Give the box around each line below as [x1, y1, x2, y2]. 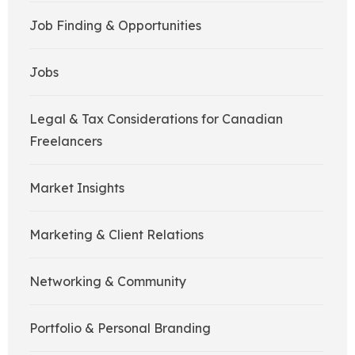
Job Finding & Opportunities [29, 17, 201, 34]
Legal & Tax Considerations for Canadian [29, 111, 283, 128]
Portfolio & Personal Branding [29, 320, 211, 337]
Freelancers [29, 133, 102, 150]
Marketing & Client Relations [29, 227, 204, 243]
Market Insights [29, 180, 124, 197]
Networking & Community [29, 273, 186, 290]
